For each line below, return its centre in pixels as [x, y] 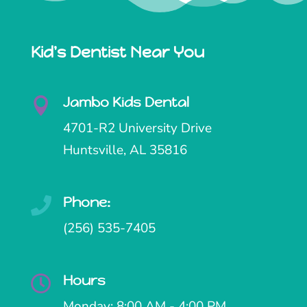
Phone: [86, 203]
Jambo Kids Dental [126, 103]
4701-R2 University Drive [137, 128]
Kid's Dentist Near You [117, 52]
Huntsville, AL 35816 [125, 150]
